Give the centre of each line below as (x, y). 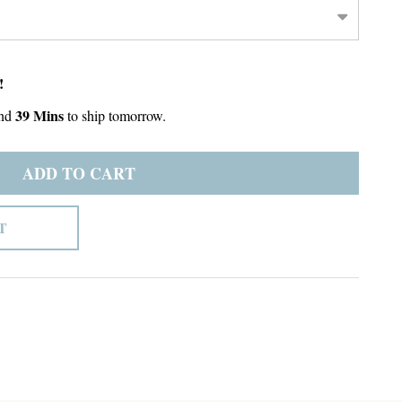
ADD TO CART (79, 173)
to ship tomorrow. (115, 115)
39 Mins (39, 115)
